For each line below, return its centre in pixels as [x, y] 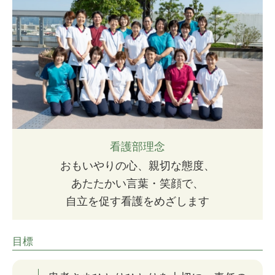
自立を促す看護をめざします [137, 201]
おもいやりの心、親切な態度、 [137, 165]
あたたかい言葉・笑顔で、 [137, 183]
